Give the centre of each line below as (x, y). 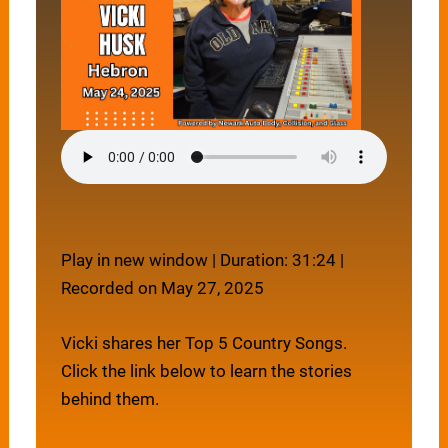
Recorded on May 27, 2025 (163, 288)
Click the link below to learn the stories (207, 371)
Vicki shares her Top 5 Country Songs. (204, 343)
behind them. (110, 399)
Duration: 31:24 (278, 260)
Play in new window (135, 260)
